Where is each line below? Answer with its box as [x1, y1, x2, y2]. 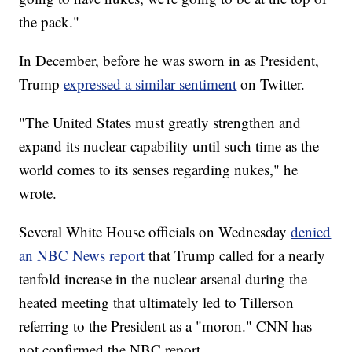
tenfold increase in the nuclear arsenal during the [19, 269, 308, 289]
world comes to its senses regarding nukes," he [19, 159, 299, 180]
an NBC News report [19, 245, 145, 266]
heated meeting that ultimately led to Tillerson [19, 292, 295, 313]
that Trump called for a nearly [145, 245, 326, 266]
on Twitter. [236, 74, 306, 94]
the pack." [19, 12, 80, 32]
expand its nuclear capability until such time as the [19, 136, 320, 156]
